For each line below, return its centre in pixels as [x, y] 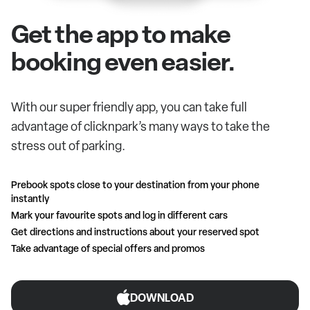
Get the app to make [121, 33]
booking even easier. [124, 61]
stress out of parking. [68, 145]
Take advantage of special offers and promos [108, 248]
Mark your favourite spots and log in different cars [119, 215]
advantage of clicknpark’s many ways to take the [140, 126]
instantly [30, 198]
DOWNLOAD [162, 297]
